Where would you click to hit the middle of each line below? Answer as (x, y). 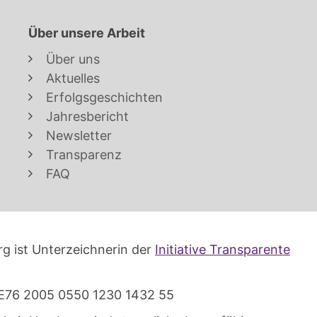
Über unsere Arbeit (87, 33)
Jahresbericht (87, 116)
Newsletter (79, 135)
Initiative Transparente (223, 249)
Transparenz (84, 154)
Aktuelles (73, 78)
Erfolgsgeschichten (104, 97)
